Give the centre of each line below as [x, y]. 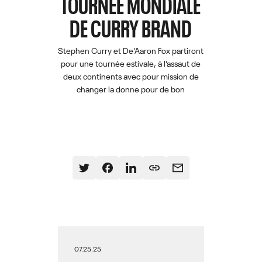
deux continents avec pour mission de [131, 76]
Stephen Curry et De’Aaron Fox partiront [131, 51]
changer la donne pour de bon [131, 89]
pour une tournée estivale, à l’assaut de [131, 63]
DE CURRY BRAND [131, 27]
